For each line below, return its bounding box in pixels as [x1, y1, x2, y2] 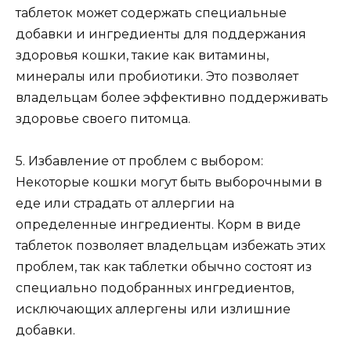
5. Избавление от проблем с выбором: [16, 153, 263, 168]
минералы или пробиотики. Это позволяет [16, 68, 299, 84]
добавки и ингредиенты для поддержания [16, 26, 306, 42]
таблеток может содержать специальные [16, 5, 287, 20]
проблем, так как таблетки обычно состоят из [16, 259, 312, 274]
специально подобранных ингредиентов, [16, 280, 294, 295]
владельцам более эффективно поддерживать [16, 89, 328, 105]
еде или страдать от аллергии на [16, 195, 234, 211]
